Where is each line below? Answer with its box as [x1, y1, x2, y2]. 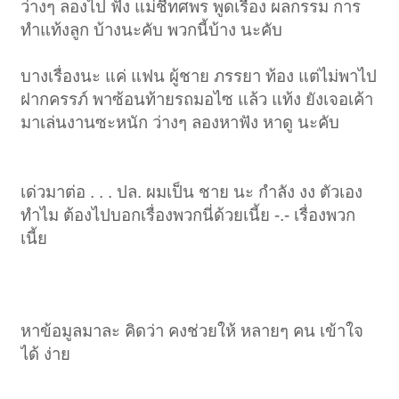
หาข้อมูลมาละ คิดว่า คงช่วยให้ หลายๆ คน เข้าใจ [20, 322, 364, 341]
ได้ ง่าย [20, 345, 71, 364]
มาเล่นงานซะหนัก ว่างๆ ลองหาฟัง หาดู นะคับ [20, 113, 340, 133]
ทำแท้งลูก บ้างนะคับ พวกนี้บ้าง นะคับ [20, 20, 283, 40]
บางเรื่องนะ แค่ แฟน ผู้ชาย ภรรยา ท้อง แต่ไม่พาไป [20, 67, 378, 86]
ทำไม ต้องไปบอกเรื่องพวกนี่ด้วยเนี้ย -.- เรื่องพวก [20, 206, 356, 225]
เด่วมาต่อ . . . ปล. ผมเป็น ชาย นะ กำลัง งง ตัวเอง [20, 183, 363, 202]
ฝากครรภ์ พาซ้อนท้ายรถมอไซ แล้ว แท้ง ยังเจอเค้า [20, 90, 374, 110]
